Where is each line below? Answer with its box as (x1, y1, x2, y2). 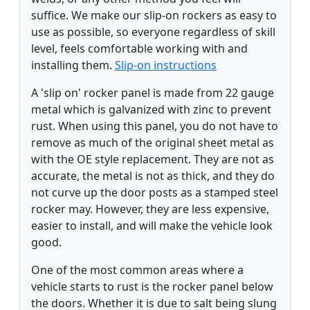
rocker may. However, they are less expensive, (31, 201, 269, 217)
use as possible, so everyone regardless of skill (31, 24, 275, 39)
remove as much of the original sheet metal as (31, 134, 274, 150)
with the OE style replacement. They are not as (31, 151, 274, 167)
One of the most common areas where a (31, 262, 244, 277)
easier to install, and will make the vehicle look (31, 217, 273, 233)
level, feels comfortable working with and (31, 40, 248, 56)
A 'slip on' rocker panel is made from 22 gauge (31, 84, 274, 100)
